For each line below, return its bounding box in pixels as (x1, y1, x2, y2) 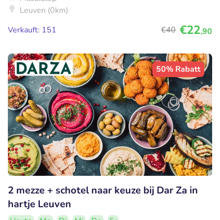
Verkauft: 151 (8, 24, 56, 35)
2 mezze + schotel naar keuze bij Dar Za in (8, 184, 198, 197)
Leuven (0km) (20, 4, 68, 16)
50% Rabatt (156, 63, 200, 75)
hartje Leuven (8, 197, 71, 211)
